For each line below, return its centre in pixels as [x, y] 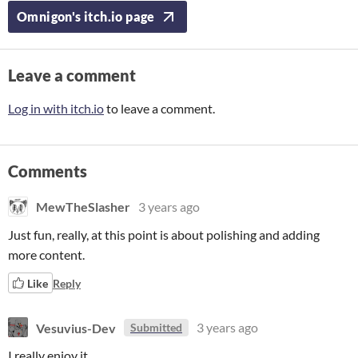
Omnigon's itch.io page [86, 16]
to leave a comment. [159, 108]
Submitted [156, 327]
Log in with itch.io [56, 108]
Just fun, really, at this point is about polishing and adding [164, 235]
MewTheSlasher [83, 207]
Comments [48, 171]
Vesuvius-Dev [76, 327]
